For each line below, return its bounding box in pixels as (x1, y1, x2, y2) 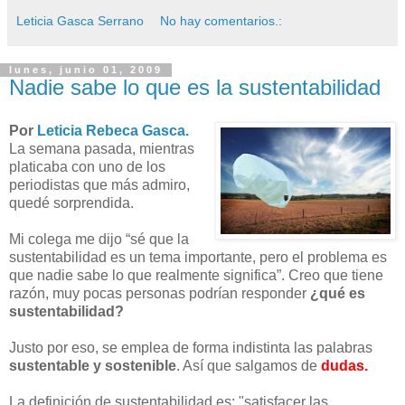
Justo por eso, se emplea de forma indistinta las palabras (9, 340, 372, 356)
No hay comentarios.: (160, 14, 283, 29)
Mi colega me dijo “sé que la (9, 231, 189, 248)
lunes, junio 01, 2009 (9, 64, 163, 76)
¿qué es (310, 286, 365, 302)
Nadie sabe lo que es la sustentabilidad (9, 75, 381, 100)
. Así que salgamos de (176, 358, 321, 374)
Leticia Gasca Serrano (16, 14, 144, 29)
